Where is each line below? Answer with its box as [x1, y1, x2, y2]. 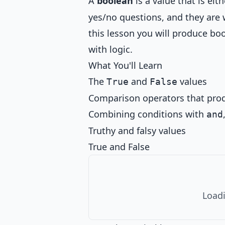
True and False [88, 141, 150, 153]
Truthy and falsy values [88, 125, 186, 137]
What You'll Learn [88, 59, 162, 71]
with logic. [88, 43, 133, 55]
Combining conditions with [88, 108, 206, 120]
